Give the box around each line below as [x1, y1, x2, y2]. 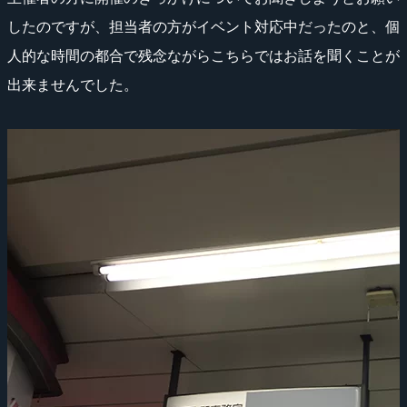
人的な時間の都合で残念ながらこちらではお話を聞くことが [7, 47, 400, 64]
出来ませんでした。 [7, 76, 138, 93]
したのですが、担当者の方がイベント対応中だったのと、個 [7, 18, 400, 35]
